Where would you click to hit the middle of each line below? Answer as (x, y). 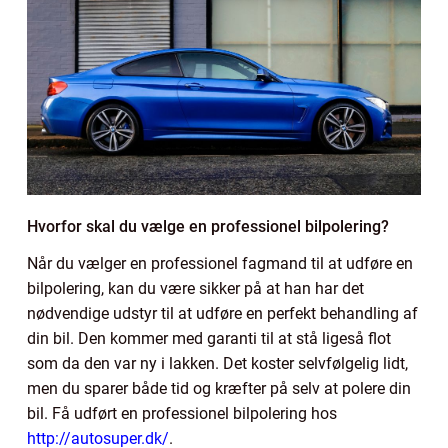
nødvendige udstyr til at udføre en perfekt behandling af (222, 313)
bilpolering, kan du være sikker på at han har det (195, 288)
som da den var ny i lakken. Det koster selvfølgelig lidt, (217, 363)
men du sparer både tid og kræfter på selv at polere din (219, 388)
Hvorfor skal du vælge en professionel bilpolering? (208, 226)
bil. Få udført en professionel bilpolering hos (184, 413)
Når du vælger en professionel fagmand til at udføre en (220, 263)
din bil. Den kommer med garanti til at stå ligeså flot (209, 338)
